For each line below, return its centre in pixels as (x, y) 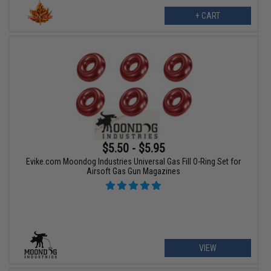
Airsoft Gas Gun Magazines (134, 171)
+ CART (207, 16)
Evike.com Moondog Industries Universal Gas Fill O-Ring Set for (134, 162)
